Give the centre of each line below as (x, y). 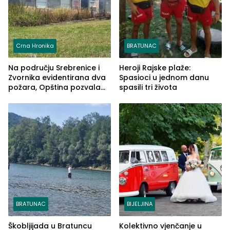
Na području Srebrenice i (54, 68)
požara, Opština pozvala (54, 88)
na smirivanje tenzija (46, 97)
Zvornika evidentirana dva (57, 78)
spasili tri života (148, 88)
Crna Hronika (35, 46)
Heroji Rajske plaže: (155, 68)
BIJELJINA (140, 204)
